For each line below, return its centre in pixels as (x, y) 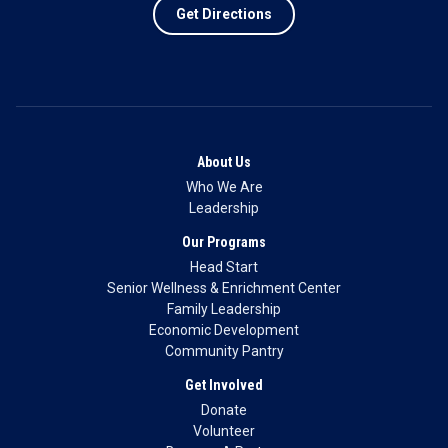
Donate (224, 410)
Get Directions (224, 14)
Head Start (224, 267)
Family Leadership (224, 309)
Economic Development (224, 330)
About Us (224, 162)
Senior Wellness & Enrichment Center (224, 288)
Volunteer (224, 431)
